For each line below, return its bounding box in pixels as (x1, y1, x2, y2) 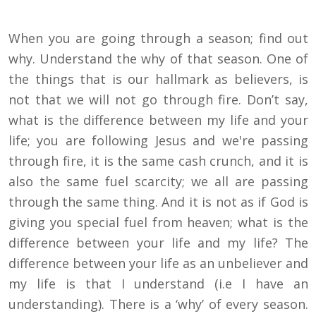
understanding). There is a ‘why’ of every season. (8, 296, 308, 313)
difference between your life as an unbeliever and (8, 255, 308, 272)
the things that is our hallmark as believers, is (8, 71, 308, 88)
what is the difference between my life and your (8, 111, 308, 129)
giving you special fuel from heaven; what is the (8, 214, 308, 231)
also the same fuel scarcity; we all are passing (8, 173, 308, 190)
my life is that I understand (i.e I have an (8, 275, 308, 293)
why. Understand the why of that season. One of (8, 50, 308, 68)
